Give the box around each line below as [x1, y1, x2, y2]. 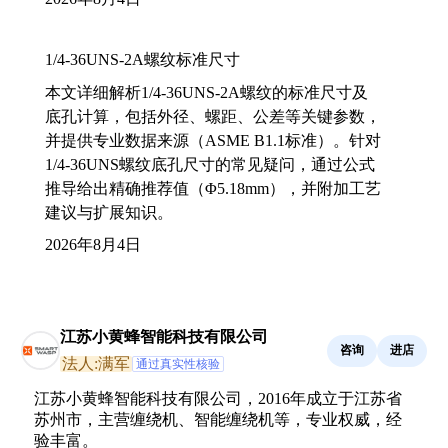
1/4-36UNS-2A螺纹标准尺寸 [45, 50, 240, 68]
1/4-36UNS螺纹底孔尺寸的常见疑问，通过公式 [45, 155, 375, 173]
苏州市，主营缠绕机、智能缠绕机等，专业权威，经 [34, 410, 402, 428]
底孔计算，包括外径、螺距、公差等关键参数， [45, 107, 381, 125]
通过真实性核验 [136, 356, 220, 371]
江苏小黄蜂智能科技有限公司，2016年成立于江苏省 [34, 389, 402, 407]
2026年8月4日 [45, 235, 141, 253]
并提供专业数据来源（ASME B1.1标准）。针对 [45, 131, 381, 149]
